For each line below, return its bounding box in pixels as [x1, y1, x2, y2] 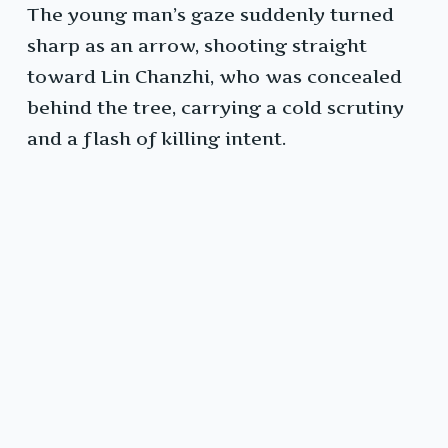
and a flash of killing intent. [27, 128, 286, 150]
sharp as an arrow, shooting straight [27, 35, 367, 57]
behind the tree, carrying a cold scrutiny [27, 97, 404, 119]
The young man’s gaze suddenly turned [27, 4, 394, 26]
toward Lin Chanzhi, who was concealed [27, 66, 402, 88]
